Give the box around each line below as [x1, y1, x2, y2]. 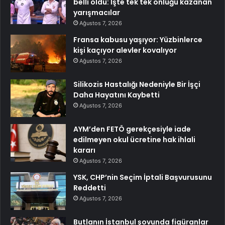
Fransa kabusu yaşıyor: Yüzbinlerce [73, 34, 202, 45]
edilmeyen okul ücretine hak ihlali [73, 134, 195, 145]
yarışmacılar [73, 7, 120, 18]
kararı [73, 145, 95, 155]
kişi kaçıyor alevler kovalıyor [73, 45, 177, 55]
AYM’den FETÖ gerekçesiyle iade [73, 124, 191, 134]
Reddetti [73, 182, 106, 193]
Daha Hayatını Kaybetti [73, 89, 160, 100]
